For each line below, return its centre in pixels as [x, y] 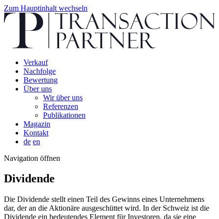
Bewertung [41, 80]
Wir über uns [63, 97]
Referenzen [61, 106]
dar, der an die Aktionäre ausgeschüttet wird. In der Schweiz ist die [107, 208]
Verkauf [36, 62]
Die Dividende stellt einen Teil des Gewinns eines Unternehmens [104, 199]
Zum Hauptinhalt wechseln [46, 8]
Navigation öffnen [32, 158]
